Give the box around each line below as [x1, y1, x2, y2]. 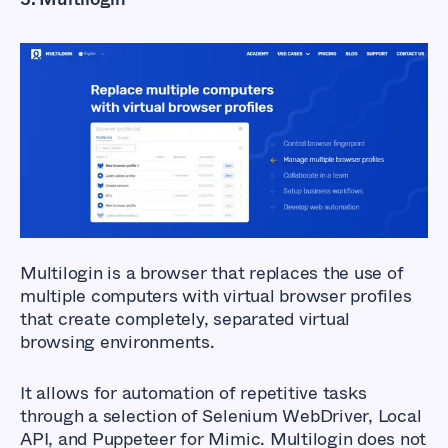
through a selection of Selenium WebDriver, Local [20, 402, 422, 429]
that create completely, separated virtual [20, 305, 351, 332]
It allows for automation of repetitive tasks [20, 379, 367, 406]
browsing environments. [20, 328, 220, 355]
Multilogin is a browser [20, 259, 207, 286]
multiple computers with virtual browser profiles [20, 282, 412, 309]
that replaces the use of [206, 259, 404, 286]
